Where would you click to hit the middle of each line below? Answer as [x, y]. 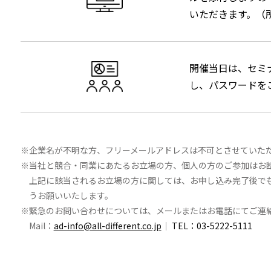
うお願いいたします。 [71, 195]
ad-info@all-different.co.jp [107, 225]
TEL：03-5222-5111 [212, 225]
